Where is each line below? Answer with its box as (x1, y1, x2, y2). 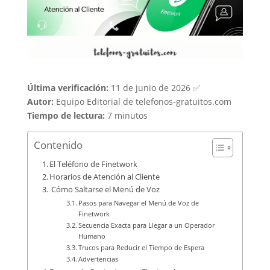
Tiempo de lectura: (27, 110, 105, 122)
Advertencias (78, 254, 118, 264)
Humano (78, 231, 105, 241)
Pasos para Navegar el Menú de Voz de (78, 198, 199, 208)
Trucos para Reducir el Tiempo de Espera (78, 243, 204, 253)
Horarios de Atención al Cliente (49, 172, 160, 183)
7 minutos (104, 110, 148, 122)
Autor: (27, 96, 54, 108)
